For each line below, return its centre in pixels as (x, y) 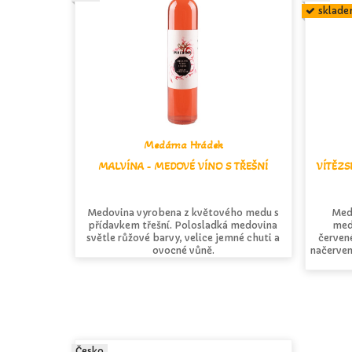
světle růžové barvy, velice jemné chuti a (183, 237)
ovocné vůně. (183, 250)
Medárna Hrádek (183, 145)
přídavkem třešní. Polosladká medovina (183, 225)
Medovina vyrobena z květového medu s (183, 212)
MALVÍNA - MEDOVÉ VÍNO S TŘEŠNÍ (183, 166)
